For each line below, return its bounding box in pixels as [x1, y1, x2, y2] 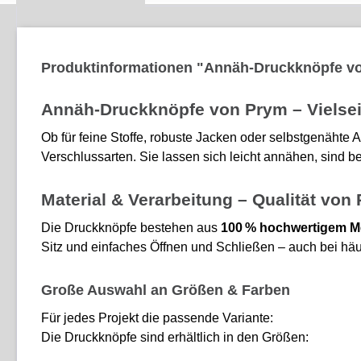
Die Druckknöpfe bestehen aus [41, 220, 221, 234]
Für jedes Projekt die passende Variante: [41, 310, 273, 325]
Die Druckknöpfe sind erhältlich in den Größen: [41, 330, 309, 344]
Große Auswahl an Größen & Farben [41, 281, 290, 298]
